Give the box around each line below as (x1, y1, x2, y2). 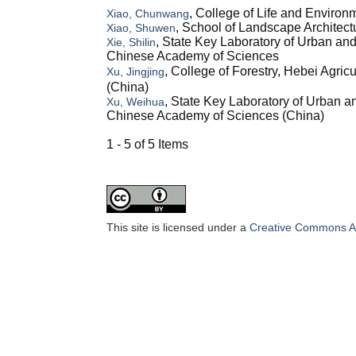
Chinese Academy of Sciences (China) (106, 109, 325, 123)
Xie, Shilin (106, 36, 157, 49)
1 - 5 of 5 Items (106, 137, 202, 152)
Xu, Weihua (106, 95, 165, 109)
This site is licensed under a (106, 221, 250, 234)
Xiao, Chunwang (106, 7, 190, 21)
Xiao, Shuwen (106, 21, 176, 35)
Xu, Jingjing (106, 65, 165, 79)
